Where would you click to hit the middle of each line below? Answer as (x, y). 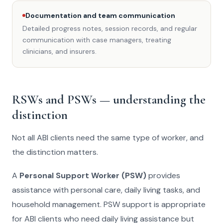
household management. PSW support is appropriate (109, 204)
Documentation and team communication (100, 15)
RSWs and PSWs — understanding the (109, 99)
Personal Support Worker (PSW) (83, 175)
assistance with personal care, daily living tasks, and (106, 190)
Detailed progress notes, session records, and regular (110, 28)
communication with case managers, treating (97, 40)
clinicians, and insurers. (59, 51)
